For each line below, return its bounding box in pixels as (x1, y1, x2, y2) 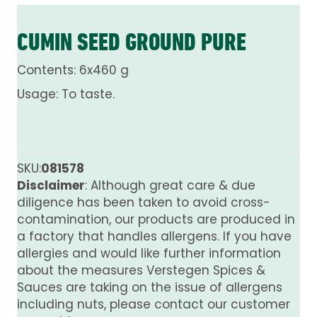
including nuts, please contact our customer (17, 295, 290, 313)
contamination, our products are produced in (17, 210, 295, 228)
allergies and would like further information (17, 244, 281, 262)
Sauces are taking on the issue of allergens (17, 278, 282, 296)
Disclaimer (17, 176, 85, 194)
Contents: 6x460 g (17, 61, 129, 79)
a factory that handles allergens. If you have (17, 227, 292, 245)
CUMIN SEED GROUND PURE (17, 27, 246, 56)
